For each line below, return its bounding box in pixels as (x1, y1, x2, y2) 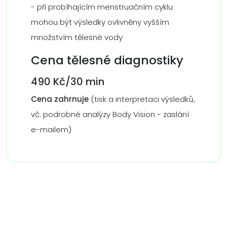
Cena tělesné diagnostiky (31, 52, 183, 68)
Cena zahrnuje (31, 94, 89, 104)
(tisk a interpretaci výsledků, (89, 94, 195, 104)
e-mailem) (31, 124, 71, 135)
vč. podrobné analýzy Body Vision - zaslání (31, 109, 189, 120)
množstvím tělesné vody (31, 32, 123, 43)
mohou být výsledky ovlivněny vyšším (31, 17, 169, 27)
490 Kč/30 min (31, 74, 104, 89)
